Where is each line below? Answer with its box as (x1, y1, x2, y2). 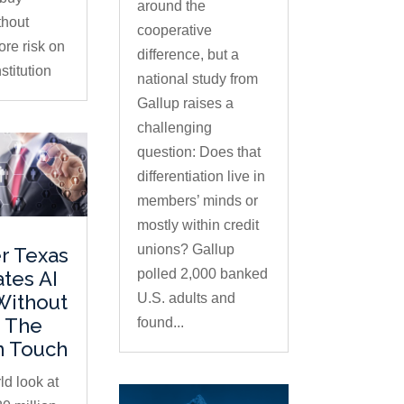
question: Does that (136, 144, 261, 161)
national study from (136, 71, 258, 87)
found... (136, 315, 184, 331)
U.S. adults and (136, 290, 235, 307)
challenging (136, 120, 212, 136)
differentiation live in (136, 169, 265, 185)
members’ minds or (136, 193, 258, 209)
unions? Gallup (136, 242, 234, 258)
